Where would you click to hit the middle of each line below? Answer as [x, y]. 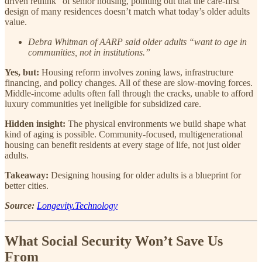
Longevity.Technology [77, 206]
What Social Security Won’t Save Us [114, 241]
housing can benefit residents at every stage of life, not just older [123, 145]
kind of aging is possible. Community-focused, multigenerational [124, 135]
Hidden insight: [36, 124]
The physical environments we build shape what [157, 124]
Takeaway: [28, 175]
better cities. [27, 186]
